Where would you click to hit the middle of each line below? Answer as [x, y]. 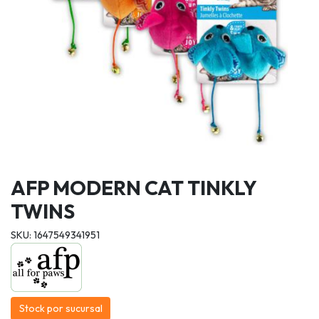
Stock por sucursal [61, 308]
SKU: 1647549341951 [55, 235]
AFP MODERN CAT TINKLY [134, 187]
